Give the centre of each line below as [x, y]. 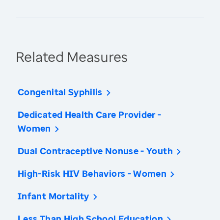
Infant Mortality [54, 196]
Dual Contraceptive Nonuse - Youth [95, 151]
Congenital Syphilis [60, 92]
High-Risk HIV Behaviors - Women [92, 174]
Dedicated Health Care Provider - [90, 115]
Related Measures [72, 57]
